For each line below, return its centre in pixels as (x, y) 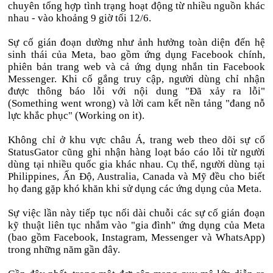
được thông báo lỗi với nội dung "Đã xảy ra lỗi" (136, 91)
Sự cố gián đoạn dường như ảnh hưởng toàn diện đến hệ (136, 42)
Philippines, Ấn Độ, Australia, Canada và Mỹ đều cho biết (136, 176)
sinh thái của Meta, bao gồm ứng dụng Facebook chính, (136, 55)
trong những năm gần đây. (64, 250)
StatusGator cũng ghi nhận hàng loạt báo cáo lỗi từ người (136, 152)
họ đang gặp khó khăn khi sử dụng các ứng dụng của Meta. (135, 189)
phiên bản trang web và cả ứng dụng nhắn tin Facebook (136, 67)
